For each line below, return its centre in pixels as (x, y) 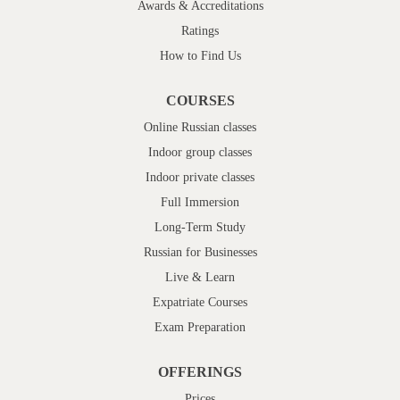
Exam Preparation (200, 327)
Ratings (200, 30)
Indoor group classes (200, 152)
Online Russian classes (200, 127)
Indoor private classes (200, 177)
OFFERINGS (200, 371)
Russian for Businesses (200, 252)
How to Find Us (200, 55)
